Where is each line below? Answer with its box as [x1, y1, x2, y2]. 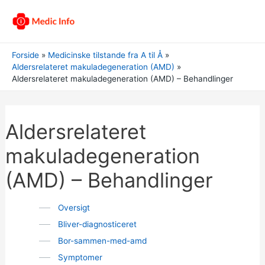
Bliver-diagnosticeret [57, 219, 137, 229]
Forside [12, 50, 39, 60]
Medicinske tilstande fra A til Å [48, 50, 163, 60]
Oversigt [57, 203, 90, 212]
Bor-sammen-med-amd [57, 236, 147, 245]
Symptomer [57, 253, 102, 262]
